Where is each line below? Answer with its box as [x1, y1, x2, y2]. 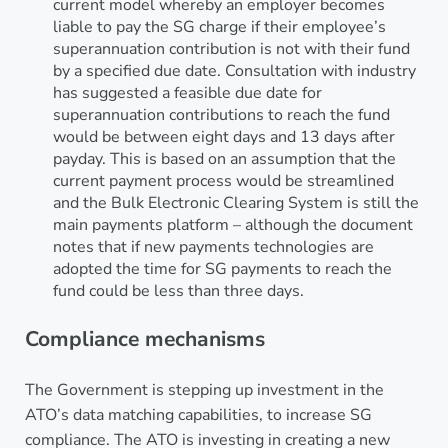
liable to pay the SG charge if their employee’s [52, 16, 386, 39]
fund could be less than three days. [52, 280, 304, 303]
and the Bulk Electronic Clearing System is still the [52, 192, 419, 215]
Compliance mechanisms [24, 325, 265, 354]
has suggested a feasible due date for [52, 82, 322, 105]
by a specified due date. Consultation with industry [52, 60, 416, 83]
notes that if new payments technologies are [52, 236, 374, 259]
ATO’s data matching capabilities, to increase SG [24, 403, 372, 426]
